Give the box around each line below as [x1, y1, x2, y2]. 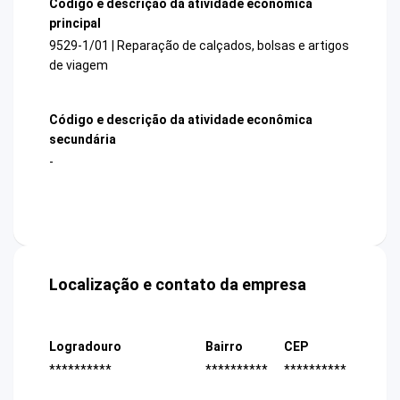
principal [49, 15, 101, 30]
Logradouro [49, 339, 121, 354]
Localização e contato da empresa [49, 275, 306, 295]
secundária [49, 132, 116, 147]
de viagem [49, 57, 108, 72]
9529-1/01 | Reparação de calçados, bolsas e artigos [49, 37, 349, 53]
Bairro [205, 339, 243, 354]
